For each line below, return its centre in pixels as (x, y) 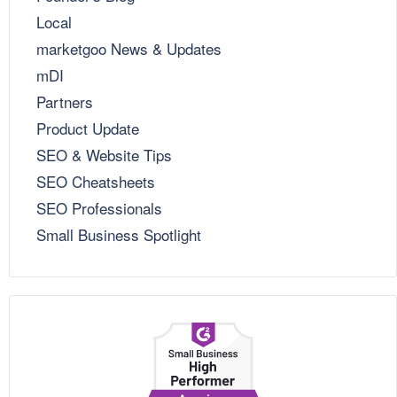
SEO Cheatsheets (96, 181)
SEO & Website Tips (104, 154)
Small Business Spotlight (119, 234)
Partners (65, 101)
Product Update (88, 128)
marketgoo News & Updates (129, 48)
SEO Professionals (99, 207)
